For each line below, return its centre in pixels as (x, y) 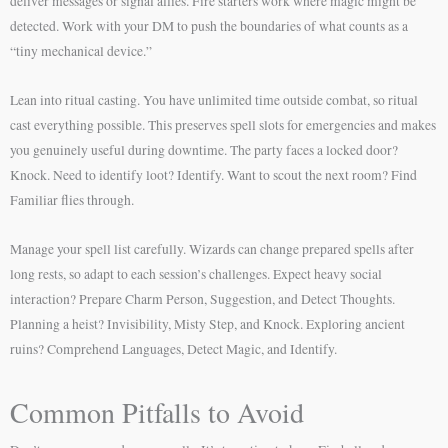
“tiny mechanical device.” (81, 51)
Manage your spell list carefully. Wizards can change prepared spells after (212, 249)
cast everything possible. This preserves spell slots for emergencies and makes (223, 125)
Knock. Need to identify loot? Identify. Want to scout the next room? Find (213, 175)
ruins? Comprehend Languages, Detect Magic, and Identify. (173, 349)
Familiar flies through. (72, 200)
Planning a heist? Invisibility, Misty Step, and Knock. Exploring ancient (207, 324)
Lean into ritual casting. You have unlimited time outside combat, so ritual (214, 100)
